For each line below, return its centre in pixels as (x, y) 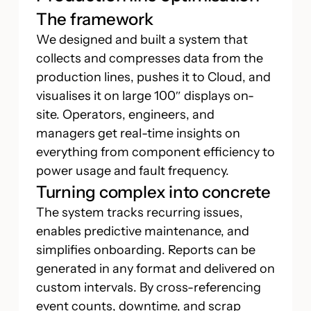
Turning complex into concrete (153, 192)
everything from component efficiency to (155, 152)
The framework (94, 19)
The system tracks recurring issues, (139, 212)
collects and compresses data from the (149, 58)
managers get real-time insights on (138, 133)
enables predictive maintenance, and (142, 231)
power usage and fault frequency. (132, 170)
